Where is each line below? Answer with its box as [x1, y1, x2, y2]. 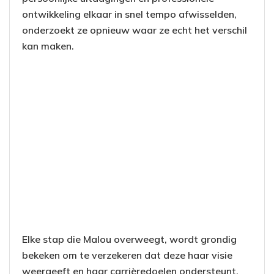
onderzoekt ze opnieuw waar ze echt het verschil [22, 23, 247, 36]
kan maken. [22, 39, 74, 52]
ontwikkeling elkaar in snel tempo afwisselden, [22, 7, 237, 20]
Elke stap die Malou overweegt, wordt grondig [22, 232, 237, 245]
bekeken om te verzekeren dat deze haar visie [22, 248, 232, 261]
